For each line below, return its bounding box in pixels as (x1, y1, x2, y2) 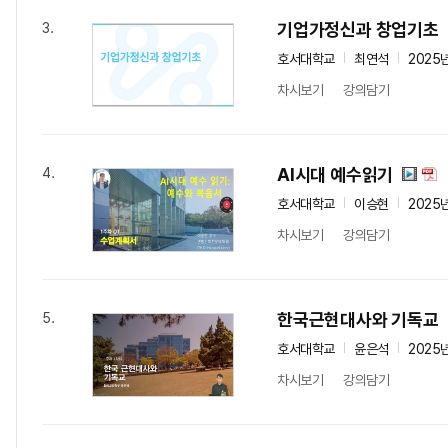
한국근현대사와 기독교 (277, 309, 439, 330)
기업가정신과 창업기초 (277, 19, 439, 40)
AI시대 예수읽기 (277, 164, 394, 185)
